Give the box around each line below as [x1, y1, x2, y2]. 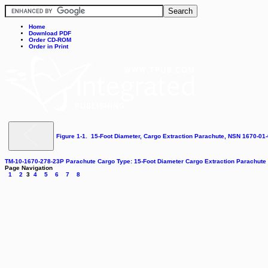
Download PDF [29, 30, 71, 36]
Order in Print [29, 43, 68, 50]
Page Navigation [5, 165, 53, 171]
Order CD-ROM [29, 36, 71, 43]
